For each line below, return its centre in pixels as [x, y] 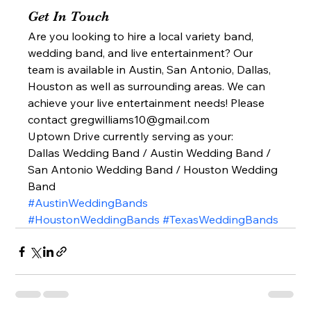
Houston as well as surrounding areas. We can [148, 86]
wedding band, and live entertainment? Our [142, 53]
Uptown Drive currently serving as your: [132, 136]
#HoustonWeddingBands [94, 220]
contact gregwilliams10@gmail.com [120, 120]
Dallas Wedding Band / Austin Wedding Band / [151, 153]
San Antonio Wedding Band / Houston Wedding [154, 170]
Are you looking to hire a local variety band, [142, 36]
